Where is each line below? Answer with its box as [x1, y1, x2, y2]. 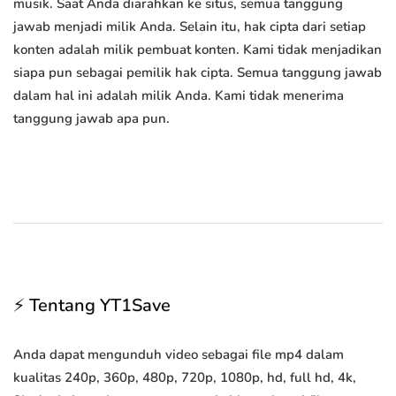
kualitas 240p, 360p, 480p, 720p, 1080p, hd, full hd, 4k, [13, 369, 356, 387]
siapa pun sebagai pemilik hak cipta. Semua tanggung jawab [13, 64, 382, 82]
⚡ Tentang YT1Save [13, 293, 171, 318]
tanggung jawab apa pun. [13, 110, 170, 128]
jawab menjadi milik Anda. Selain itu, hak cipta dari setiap [13, 18, 366, 36]
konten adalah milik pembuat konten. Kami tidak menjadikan [13, 41, 382, 59]
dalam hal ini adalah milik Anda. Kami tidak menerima [13, 87, 344, 105]
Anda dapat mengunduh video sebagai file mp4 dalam [13, 346, 344, 364]
